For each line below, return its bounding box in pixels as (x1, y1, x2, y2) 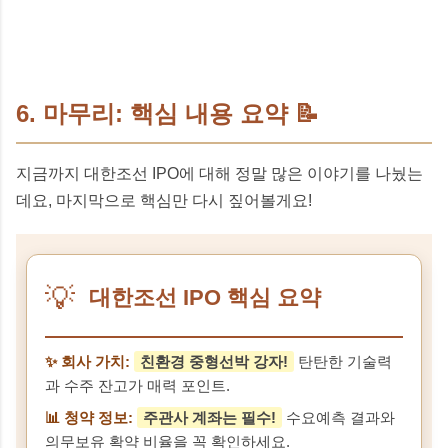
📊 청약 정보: (45, 408, 133, 426)
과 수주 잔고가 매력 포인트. (45, 376, 230, 394)
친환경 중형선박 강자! (140, 352, 288, 370)
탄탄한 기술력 (294, 352, 392, 370)
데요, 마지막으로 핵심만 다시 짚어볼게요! (16, 191, 312, 209)
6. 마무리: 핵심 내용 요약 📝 (16, 99, 319, 127)
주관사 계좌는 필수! (143, 408, 276, 426)
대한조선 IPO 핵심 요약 (89, 285, 321, 310)
